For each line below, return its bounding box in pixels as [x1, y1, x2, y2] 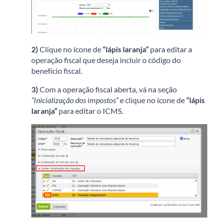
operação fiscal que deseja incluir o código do [31, 55, 181, 65]
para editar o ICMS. [57, 106, 123, 115]
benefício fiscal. [31, 66, 82, 75]
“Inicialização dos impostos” [31, 95, 120, 105]
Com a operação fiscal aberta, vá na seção [38, 84, 177, 94]
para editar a [149, 44, 192, 54]
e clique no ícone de [120, 95, 186, 105]
